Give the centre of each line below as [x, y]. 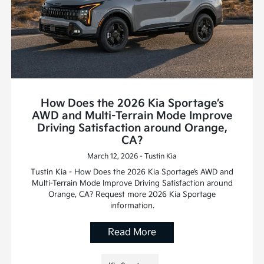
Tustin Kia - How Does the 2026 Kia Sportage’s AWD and [132, 172]
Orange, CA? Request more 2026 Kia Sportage [132, 195]
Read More [132, 233]
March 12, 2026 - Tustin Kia [132, 157]
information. [132, 206]
